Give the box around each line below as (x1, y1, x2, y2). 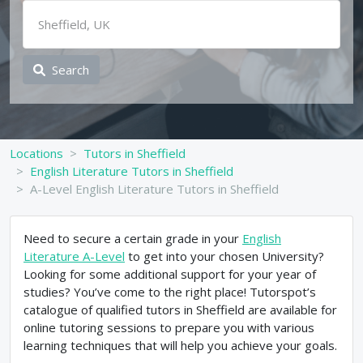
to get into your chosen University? (125, 248, 324, 264)
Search (52, 62, 89, 78)
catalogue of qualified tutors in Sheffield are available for (23, 301, 337, 318)
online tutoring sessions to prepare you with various (23, 319, 314, 335)
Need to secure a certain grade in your (23, 230, 242, 246)
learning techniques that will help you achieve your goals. (23, 337, 337, 353)
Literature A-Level (23, 248, 125, 264)
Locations (10, 145, 63, 161)
